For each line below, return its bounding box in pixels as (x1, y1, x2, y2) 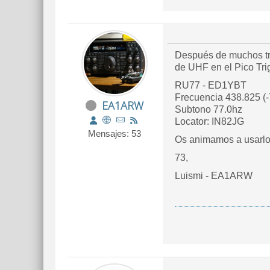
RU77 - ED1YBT (175, 80, 246, 90)
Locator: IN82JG (175, 116, 244, 127)
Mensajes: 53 (88, 128, 141, 139)
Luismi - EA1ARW (175, 171, 253, 181)
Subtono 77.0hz (175, 104, 242, 115)
